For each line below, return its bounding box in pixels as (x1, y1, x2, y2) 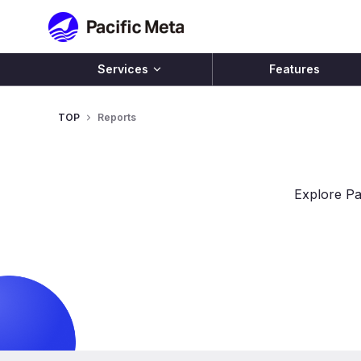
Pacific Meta (184, 3, 259, 20)
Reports (98, 111, 136, 123)
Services (98, 62, 148, 76)
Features (269, 62, 320, 76)
